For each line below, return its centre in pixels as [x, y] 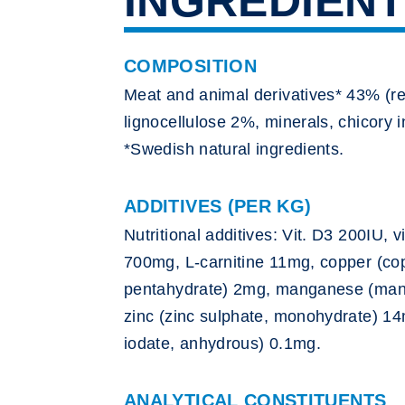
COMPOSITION [190, 66]
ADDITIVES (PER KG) [218, 206]
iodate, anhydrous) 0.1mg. [222, 344]
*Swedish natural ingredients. [234, 149]
